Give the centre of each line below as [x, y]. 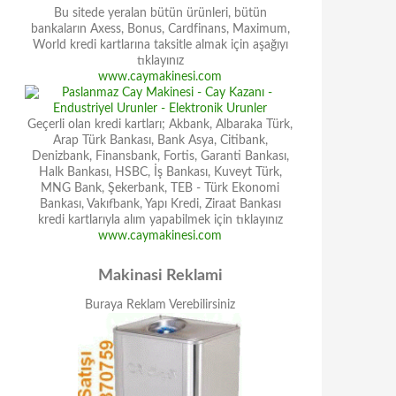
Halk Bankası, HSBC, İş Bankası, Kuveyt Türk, [160, 172]
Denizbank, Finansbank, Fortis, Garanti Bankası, [160, 156]
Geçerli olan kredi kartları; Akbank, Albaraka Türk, [160, 125]
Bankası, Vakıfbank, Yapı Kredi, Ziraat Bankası [160, 204]
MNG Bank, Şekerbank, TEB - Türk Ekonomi [160, 188]
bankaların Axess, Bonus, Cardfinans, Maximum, [160, 29]
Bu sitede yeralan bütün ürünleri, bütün [160, 13]
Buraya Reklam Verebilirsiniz [160, 305]
